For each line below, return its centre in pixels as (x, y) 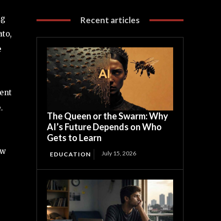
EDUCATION (71, 154)
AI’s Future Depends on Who (105, 127)
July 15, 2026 (119, 153)
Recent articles (110, 20)
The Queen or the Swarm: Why (108, 116)
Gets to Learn (74, 138)
